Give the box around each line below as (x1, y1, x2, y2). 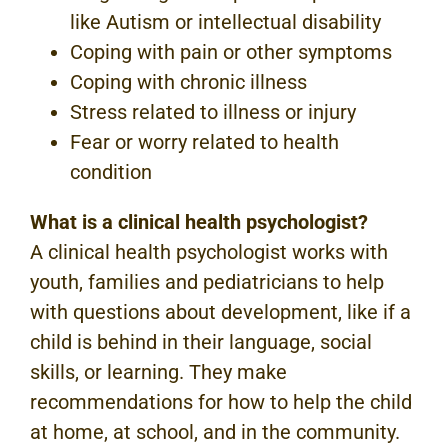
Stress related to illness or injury (70, 100, 356, 125)
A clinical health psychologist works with (30, 240, 388, 265)
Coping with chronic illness (70, 70, 307, 95)
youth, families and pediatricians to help (30, 270, 384, 295)
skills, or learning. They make (30, 360, 287, 385)
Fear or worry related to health (70, 130, 339, 155)
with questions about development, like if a (30, 300, 411, 325)
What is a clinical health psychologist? (30, 210, 368, 235)
